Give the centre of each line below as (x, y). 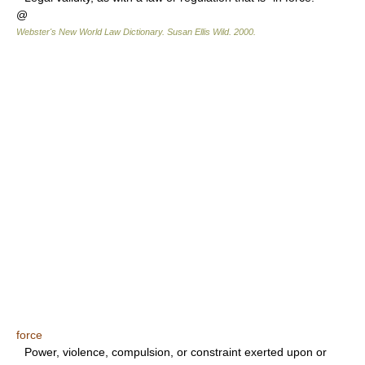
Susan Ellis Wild (198, 32)
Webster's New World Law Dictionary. (92, 32)
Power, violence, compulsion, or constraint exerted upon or (176, 352)
